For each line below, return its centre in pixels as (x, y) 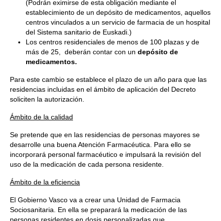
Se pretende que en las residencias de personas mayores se (105, 135)
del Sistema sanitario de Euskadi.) (79, 32)
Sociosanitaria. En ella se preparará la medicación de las (98, 210)
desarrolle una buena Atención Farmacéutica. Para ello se (100, 145)
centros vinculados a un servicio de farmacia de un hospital (118, 22)
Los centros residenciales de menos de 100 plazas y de (112, 42)
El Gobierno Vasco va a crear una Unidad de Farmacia (95, 200)
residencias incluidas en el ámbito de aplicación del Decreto (103, 89)
